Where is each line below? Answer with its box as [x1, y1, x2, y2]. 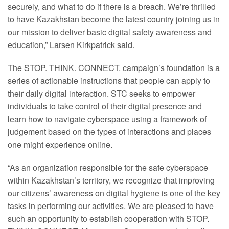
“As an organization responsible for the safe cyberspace [8, 162, 208, 173]
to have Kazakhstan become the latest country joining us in [8, 13, 220, 25]
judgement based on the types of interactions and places [8, 126, 211, 138]
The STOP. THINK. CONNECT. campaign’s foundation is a [8, 62, 220, 74]
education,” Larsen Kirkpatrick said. [8, 39, 134, 51]
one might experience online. [8, 139, 112, 150]
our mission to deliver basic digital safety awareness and [8, 26, 212, 38]
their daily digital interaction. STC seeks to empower [8, 87, 195, 99]
